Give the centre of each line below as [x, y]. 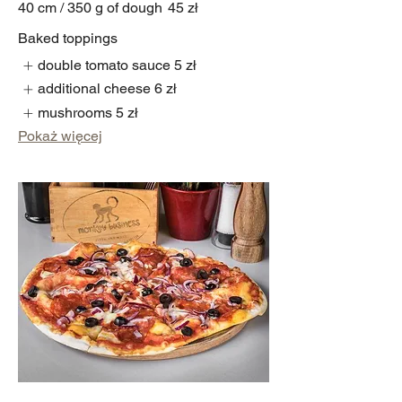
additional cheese [95, 89]
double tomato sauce [105, 65]
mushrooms [75, 112]
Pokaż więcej [60, 136]
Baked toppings [68, 38]
